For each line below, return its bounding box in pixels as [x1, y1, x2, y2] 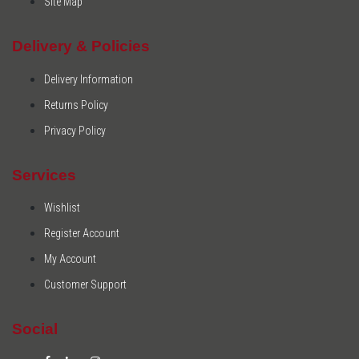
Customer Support [44, 277, 127, 291]
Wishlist [44, 200, 80, 214]
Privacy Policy [44, 123, 106, 137]
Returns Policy [44, 98, 108, 111]
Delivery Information [44, 72, 133, 86]
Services [12, 166, 76, 184]
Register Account [44, 226, 119, 240]
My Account [44, 252, 96, 265]
